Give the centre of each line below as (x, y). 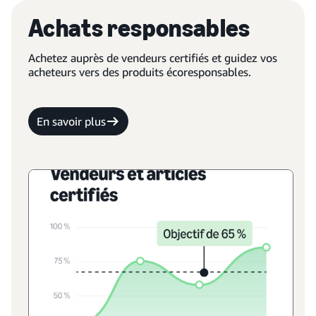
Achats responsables (139, 28)
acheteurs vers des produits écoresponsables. (140, 72)
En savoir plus (71, 121)
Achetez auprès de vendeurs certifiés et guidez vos (153, 58)
